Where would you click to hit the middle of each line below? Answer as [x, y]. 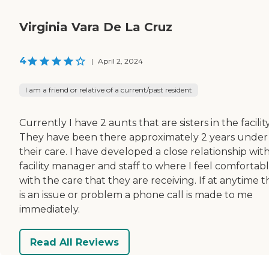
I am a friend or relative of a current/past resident [109, 90]
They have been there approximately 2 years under [144, 138]
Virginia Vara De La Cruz [96, 27]
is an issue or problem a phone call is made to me [136, 195]
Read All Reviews [74, 242]
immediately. [50, 210]
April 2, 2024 [120, 61]
